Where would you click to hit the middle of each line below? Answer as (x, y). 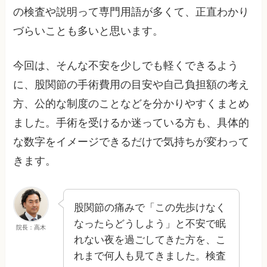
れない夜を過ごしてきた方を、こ (150, 240)
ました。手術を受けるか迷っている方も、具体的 (131, 123)
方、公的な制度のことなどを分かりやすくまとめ (131, 104)
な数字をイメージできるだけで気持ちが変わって (131, 142)
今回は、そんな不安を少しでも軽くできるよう (126, 66)
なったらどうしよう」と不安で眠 (150, 224)
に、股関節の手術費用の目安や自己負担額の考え (131, 85)
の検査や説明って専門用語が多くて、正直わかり (131, 12)
